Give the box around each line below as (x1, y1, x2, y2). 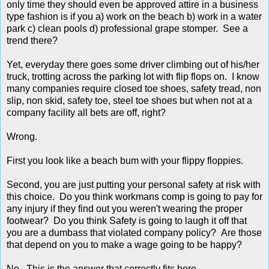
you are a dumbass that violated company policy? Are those (7, 228, 262, 238)
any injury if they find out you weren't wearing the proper (7, 204, 243, 214)
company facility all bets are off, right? (7, 107, 166, 118)
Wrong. (7, 131, 37, 142)
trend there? (7, 35, 58, 46)
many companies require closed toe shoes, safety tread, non (7, 83, 261, 94)
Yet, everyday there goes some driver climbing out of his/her (7, 59, 259, 70)
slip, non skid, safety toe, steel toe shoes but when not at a (7, 95, 252, 106)
